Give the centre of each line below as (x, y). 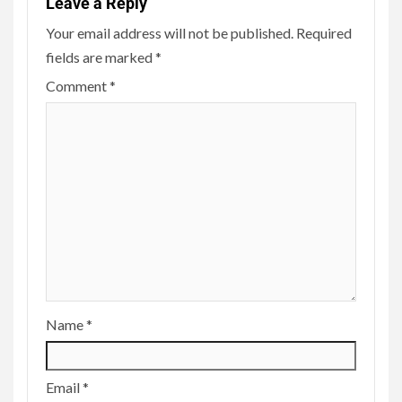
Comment (78, 86)
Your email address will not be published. (170, 33)
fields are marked (100, 57)
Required (324, 33)
